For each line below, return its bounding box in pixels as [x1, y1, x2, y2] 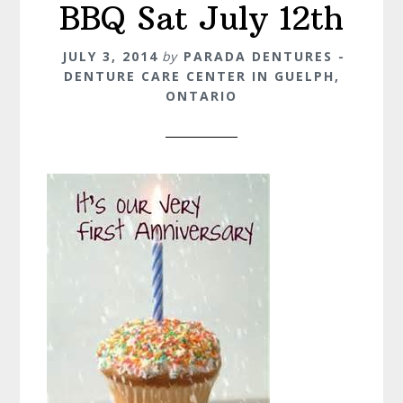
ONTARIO [166, 86, 237, 104]
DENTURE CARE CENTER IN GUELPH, [63, 67, 340, 85]
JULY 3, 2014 [61, 47, 158, 65]
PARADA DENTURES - [183, 47, 345, 65]
